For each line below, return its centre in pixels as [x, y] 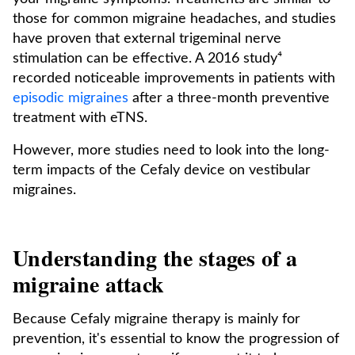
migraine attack [89, 284]
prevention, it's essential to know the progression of [176, 339]
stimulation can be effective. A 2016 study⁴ [147, 59]
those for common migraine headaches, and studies [174, 19]
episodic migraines [71, 98]
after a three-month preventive [229, 98]
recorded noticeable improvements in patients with [174, 78]
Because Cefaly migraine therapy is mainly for [157, 319]
